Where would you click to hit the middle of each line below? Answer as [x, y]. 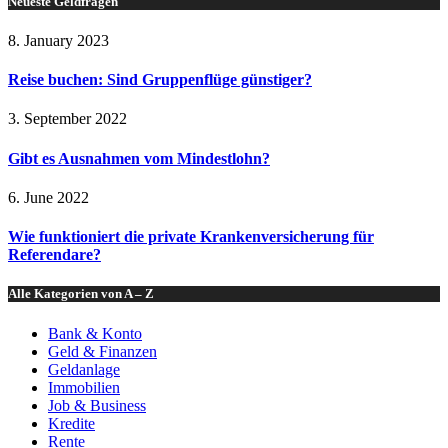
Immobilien [84, 387]
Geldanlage [84, 369]
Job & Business [97, 405]
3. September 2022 [67, 119]
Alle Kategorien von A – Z [81, 294]
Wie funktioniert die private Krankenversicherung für [191, 237]
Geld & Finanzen [102, 351]
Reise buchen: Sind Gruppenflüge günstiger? [160, 80]
